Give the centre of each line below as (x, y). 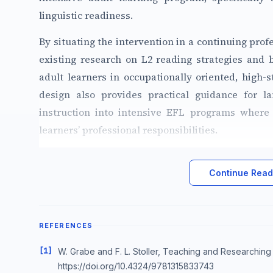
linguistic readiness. (86, 16)
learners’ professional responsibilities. (128, 130)
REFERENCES (66, 226)
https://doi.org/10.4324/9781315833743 (136, 266)
